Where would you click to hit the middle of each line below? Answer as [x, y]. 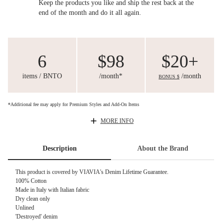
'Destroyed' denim [36, 217]
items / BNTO [42, 76]
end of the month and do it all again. [90, 12]
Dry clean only [33, 199]
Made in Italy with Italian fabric [52, 190]
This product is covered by [47, 172]
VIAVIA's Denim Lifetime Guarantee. [124, 172]
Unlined [25, 208]
